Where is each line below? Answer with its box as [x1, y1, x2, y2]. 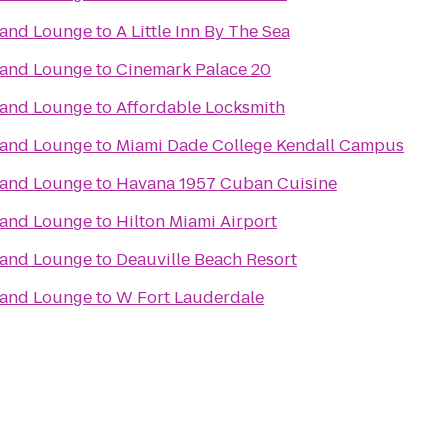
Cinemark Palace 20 [116, 58, 271, 81]
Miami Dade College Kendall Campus [116, 134, 404, 157]
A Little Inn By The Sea [116, 20, 290, 43]
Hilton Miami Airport [116, 210, 277, 233]
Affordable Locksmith [116, 96, 285, 119]
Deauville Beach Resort [116, 248, 297, 271]
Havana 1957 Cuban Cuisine [116, 172, 337, 195]
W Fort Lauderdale [116, 286, 264, 309]
